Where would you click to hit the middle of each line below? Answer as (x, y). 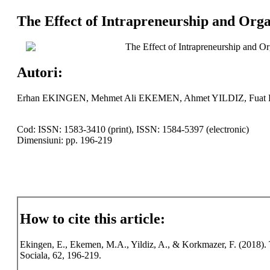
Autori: (39, 72)
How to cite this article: (92, 219)
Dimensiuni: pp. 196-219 (64, 140)
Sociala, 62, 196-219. (60, 256)
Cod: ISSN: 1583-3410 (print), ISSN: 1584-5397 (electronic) (133, 129)
